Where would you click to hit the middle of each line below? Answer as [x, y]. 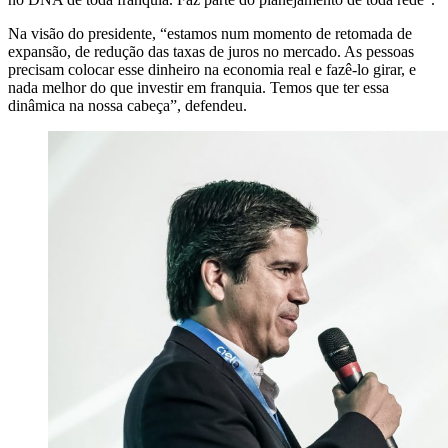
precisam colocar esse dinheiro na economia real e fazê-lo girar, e [212, 70]
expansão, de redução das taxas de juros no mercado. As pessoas [211, 52]
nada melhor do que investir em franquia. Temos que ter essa [198, 88]
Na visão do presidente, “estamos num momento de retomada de [210, 34]
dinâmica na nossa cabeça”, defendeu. [127, 106]
